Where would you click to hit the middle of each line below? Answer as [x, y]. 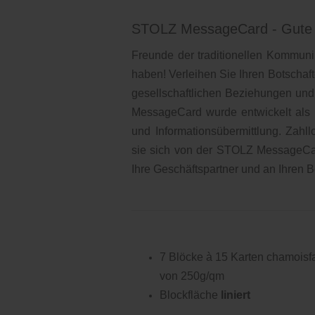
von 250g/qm [192, 276]
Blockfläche [190, 295]
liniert [236, 295]
